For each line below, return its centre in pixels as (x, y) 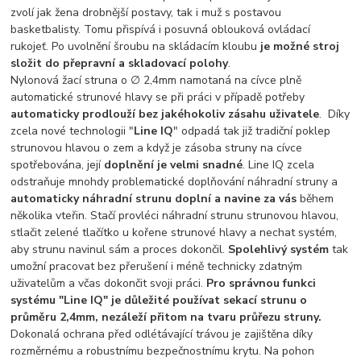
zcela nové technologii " (73, 131)
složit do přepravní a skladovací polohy (120, 63)
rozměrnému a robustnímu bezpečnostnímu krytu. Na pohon (163, 351)
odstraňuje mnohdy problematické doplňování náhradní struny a (174, 181)
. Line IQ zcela (279, 164)
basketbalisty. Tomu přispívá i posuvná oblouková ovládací (161, 29)
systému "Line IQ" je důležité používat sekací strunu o (159, 300)
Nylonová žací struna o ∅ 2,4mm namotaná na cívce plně (156, 80)
